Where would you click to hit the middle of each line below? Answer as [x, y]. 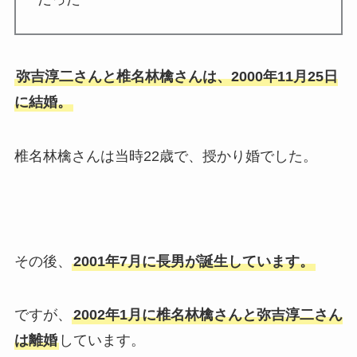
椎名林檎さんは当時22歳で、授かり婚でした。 [165, 156]
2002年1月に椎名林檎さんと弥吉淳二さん [208, 315]
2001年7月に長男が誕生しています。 [193, 261]
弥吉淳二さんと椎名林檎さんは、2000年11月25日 [177, 76]
